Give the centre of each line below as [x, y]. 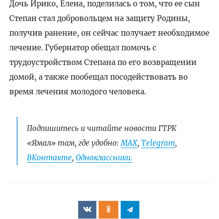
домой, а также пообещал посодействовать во [98, 77]
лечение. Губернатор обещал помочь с [83, 48]
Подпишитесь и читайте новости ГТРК [101, 128]
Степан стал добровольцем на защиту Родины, [99, 18]
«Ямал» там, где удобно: [74, 143]
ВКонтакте [49, 157]
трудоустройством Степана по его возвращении [103, 62]
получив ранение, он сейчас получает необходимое [109, 33]
